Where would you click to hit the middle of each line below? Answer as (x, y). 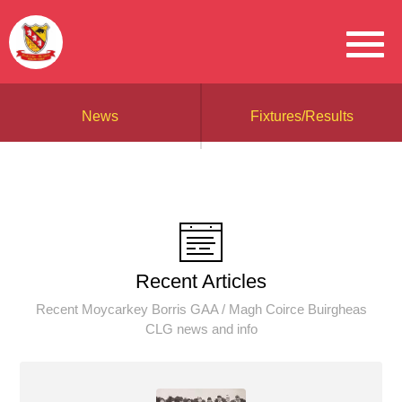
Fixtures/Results (302, 116)
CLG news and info (201, 329)
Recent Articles (201, 281)
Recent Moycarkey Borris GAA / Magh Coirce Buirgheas (201, 309)
